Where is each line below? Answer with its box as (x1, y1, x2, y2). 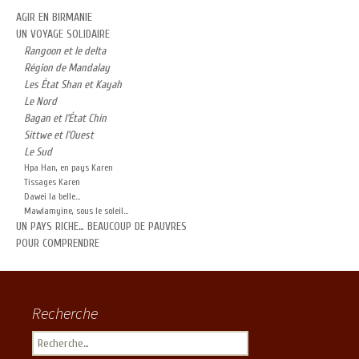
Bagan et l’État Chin (24, 111, 107, 125)
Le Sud (24, 145, 52, 159)
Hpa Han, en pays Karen (24, 162, 113, 173)
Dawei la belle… (24, 191, 80, 202)
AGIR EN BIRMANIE (16, 10, 92, 24)
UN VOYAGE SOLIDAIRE (16, 27, 110, 41)
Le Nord (24, 95, 57, 108)
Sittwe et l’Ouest (24, 128, 94, 142)
